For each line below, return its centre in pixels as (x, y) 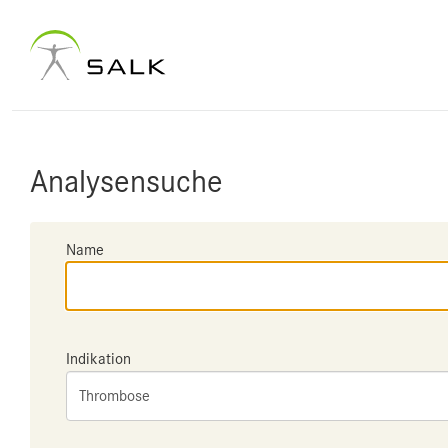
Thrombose (114, 396)
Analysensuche (126, 181)
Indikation (98, 359)
